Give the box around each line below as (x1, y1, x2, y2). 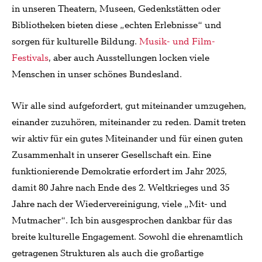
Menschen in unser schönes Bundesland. (12, 68, 182, 81)
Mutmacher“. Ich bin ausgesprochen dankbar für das (12, 214, 232, 227)
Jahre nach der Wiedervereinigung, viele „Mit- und (12, 198, 227, 211)
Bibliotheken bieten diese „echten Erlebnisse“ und (12, 19, 222, 32)
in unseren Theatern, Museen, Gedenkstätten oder (12, 2, 220, 15)
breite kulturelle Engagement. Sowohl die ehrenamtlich (12, 230, 243, 243)
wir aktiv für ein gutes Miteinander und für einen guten (12, 132, 243, 145)
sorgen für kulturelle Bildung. (12, 35, 139, 48)
